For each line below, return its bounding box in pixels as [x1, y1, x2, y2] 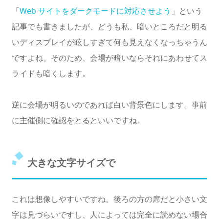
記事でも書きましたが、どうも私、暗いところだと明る [12, 21, 207, 32]
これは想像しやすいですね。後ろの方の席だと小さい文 [12, 194, 207, 205]
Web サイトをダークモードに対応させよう [20, 5, 171, 17]
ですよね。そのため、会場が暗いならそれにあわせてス [12, 52, 207, 64]
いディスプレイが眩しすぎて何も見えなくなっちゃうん [12, 37, 207, 48]
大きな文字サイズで [27, 156, 115, 170]
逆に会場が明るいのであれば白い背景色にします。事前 [12, 99, 207, 110]
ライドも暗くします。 [12, 68, 90, 79]
